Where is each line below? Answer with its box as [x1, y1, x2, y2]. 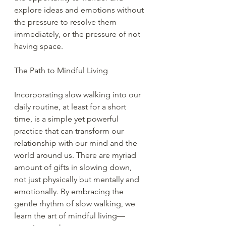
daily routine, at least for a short [14, 101, 128, 111]
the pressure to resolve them [14, 17, 119, 27]
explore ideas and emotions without [14, 5, 146, 15]
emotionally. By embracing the [14, 186, 126, 196]
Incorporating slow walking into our [14, 89, 143, 99]
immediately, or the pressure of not [14, 29, 142, 39]
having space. [14, 41, 63, 51]
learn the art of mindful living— [14, 210, 125, 220]
